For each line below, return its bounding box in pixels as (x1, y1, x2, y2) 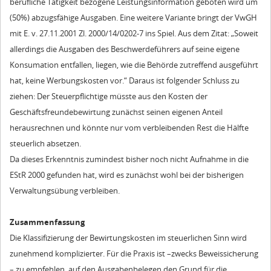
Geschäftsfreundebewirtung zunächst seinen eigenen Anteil (10, 106, 223, 117)
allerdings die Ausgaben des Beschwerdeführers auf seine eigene (10, 43, 240, 54)
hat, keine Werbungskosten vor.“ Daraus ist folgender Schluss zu (10, 74, 240, 86)
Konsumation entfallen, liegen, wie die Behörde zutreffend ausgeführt (10, 59, 258, 70)
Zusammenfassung (10, 216, 85, 227)
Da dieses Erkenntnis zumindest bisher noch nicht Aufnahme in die (10, 153, 249, 165)
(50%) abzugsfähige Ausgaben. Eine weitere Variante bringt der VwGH (10, 11, 257, 23)
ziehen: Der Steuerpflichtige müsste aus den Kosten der (10, 90, 207, 102)
